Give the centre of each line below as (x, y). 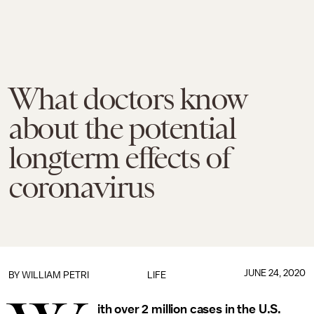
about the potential (122, 128)
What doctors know (127, 99)
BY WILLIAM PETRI (49, 275)
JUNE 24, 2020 (274, 273)
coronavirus (81, 187)
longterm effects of (119, 158)
